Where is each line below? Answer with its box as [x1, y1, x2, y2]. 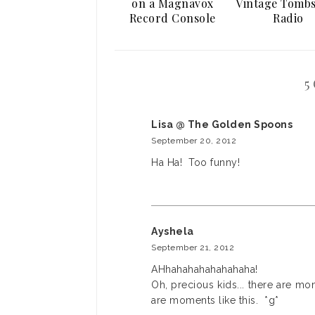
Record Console [129, 11, 216, 25]
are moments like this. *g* [151, 295, 279, 306]
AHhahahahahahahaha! [151, 264, 258, 275]
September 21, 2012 [151, 243, 234, 252]
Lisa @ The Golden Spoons [151, 119, 292, 130]
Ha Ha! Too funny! [151, 157, 240, 168]
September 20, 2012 [151, 136, 236, 146]
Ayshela [151, 226, 194, 237]
